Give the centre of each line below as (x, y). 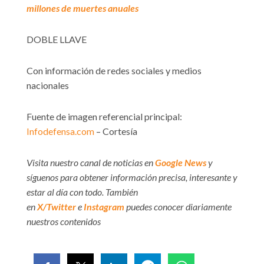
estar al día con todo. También (82, 192)
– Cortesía (116, 131)
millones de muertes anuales (82, 8)
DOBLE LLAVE (57, 39)
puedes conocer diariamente (178, 207)
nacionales (48, 85)
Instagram (104, 207)
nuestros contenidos (64, 222)
